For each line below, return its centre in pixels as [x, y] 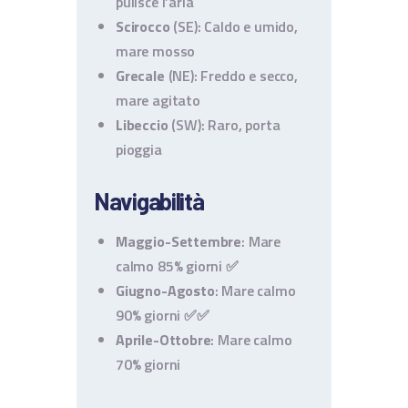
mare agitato [158, 101]
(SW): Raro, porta [224, 125]
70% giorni [148, 365]
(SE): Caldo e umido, [234, 27]
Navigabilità [149, 201]
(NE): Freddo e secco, [231, 76]
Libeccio [142, 125]
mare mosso [156, 51]
